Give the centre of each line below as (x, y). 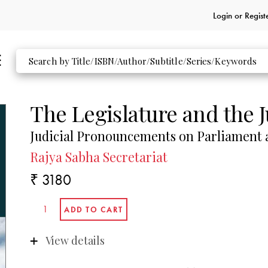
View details (75, 240)
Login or (229, 15)
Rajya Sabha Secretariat (99, 156)
